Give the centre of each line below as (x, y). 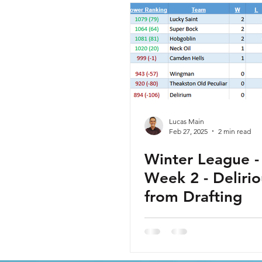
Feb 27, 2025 (188, 131)
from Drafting (193, 196)
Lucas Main (187, 121)
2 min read (235, 131)
